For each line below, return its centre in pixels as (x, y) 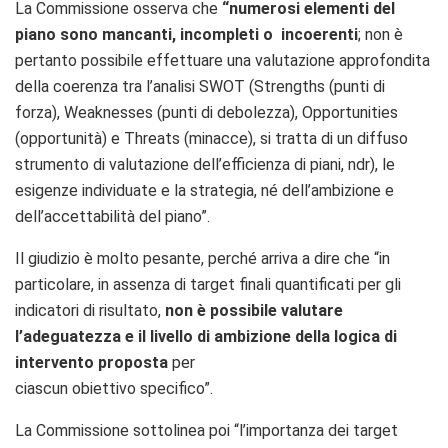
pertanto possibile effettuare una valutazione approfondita (222, 60)
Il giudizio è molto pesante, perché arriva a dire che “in (202, 258)
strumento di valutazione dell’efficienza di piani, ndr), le (205, 164)
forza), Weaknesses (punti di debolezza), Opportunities (206, 112)
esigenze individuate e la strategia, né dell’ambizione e (204, 190)
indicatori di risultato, (90, 310)
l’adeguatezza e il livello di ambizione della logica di (206, 336)
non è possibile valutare (254, 310)
